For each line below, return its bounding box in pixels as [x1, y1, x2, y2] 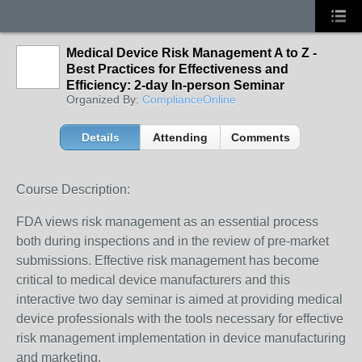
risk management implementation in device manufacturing [16, 331, 346, 345]
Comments [230, 131, 290, 144]
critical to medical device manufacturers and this [16, 273, 290, 287]
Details [81, 131, 120, 144]
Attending [153, 131, 208, 144]
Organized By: [66, 93, 142, 106]
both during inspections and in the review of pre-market [16, 234, 329, 248]
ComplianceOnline [142, 93, 236, 106]
